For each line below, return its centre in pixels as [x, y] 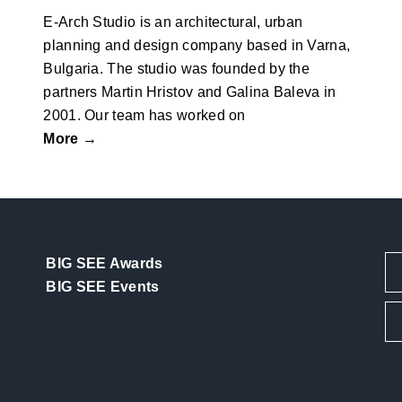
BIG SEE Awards [105, 264]
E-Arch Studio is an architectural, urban [173, 22]
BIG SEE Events [103, 287]
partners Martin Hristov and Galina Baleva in [190, 92]
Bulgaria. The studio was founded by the [177, 69]
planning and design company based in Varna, [197, 46]
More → [70, 139]
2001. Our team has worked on [144, 116]
